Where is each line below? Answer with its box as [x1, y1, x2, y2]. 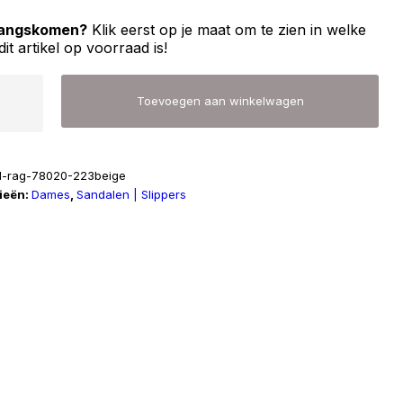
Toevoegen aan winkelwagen [136, 94, 304, 108]
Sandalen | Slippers [76, 187, 187, 201]
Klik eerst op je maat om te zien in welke [87, 21, 367, 39]
